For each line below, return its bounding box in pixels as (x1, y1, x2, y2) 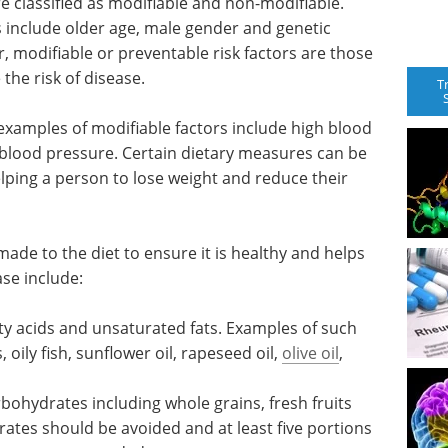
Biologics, (109, 342, 186, 364)
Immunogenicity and (109, 368, 277, 390)
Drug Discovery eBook (109, 394, 284, 416)
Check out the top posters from (109, 420, 347, 441)
